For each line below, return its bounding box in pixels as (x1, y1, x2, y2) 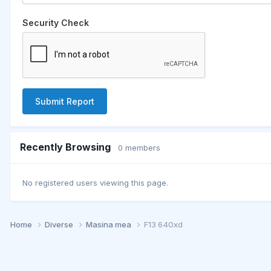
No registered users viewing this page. (22, 178, 168, 188)
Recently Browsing (20, 140, 118, 153)
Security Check (22, 17, 89, 28)
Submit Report (35, 96, 94, 106)
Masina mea (86, 220, 133, 230)
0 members (118, 142, 160, 152)
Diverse (45, 220, 75, 230)
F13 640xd (144, 220, 183, 230)
